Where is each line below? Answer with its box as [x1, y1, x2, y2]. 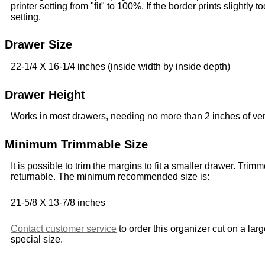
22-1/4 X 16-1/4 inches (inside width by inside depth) [11, 61, 230, 72]
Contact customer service [11, 224, 117, 234]
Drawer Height [5, 88, 85, 101]
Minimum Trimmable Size [5, 137, 148, 151]
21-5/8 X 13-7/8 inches [11, 198, 105, 208]
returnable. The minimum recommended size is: [11, 172, 209, 182]
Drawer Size [5, 38, 72, 51]
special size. [11, 234, 63, 245]
